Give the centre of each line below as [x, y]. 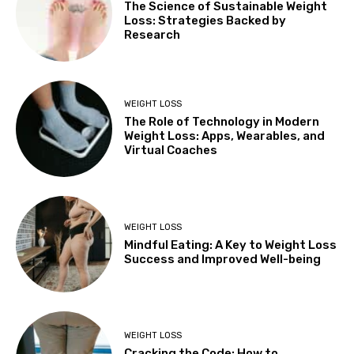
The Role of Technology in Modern [222, 122]
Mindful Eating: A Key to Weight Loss [231, 245]
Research [153, 34]
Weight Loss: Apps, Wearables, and [225, 136]
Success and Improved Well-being [223, 259]
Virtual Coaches [171, 151]
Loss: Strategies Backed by [205, 20]
